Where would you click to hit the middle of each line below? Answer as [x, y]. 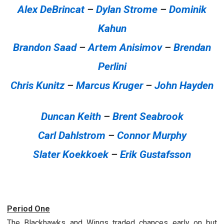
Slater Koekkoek [71, 154]
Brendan [192, 47]
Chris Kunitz [37, 85]
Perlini [112, 66]
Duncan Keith [71, 116]
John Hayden [184, 85]
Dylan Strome [127, 9]
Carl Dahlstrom [71, 135]
